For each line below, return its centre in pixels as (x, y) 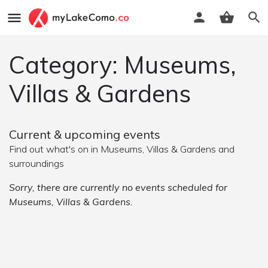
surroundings (36, 163)
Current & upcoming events (85, 134)
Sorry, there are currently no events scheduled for (118, 187)
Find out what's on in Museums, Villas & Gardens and (122, 149)
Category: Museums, (123, 65)
